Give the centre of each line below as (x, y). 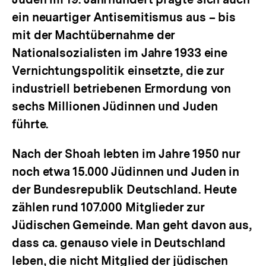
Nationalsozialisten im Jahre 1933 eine (120, 53)
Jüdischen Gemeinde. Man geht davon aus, (132, 225)
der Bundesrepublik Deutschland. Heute (125, 189)
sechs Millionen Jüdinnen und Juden (115, 106)
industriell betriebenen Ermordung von (122, 88)
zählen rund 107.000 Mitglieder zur (108, 207)
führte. (30, 124)
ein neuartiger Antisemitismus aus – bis (124, 17)
